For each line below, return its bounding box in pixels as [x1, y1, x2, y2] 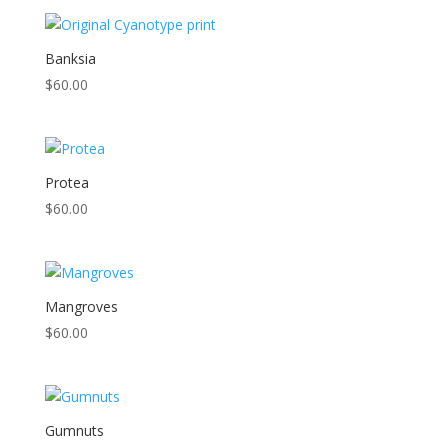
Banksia [44, 48, 96, 68]
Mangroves [44, 297, 118, 317]
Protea [44, 173, 89, 193]
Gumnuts [44, 421, 104, 441]
